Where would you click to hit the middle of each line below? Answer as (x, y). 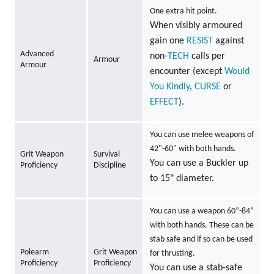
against (228, 41)
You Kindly (169, 87)
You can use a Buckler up (199, 164)
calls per (207, 57)
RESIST (199, 41)
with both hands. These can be (202, 226)
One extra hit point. (183, 12)
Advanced (37, 54)
